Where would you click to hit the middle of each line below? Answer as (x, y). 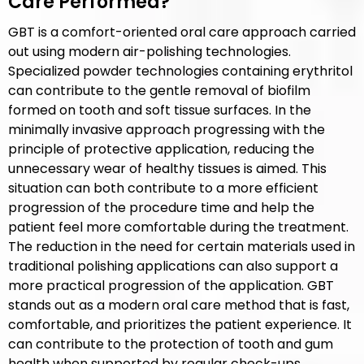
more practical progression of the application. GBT (171, 286)
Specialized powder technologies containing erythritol (180, 71)
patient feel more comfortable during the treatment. (178, 227)
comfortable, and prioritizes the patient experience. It (180, 325)
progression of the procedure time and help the (161, 208)
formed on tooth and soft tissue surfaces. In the (160, 110)
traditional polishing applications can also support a (173, 266)
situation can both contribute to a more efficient (163, 188)
